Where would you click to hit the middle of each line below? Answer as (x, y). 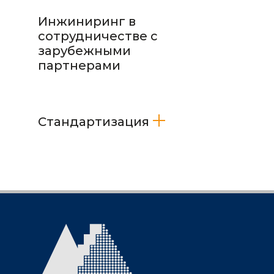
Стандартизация (94, 122)
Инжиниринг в (87, 21)
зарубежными (84, 51)
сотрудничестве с (98, 36)
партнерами (79, 65)
